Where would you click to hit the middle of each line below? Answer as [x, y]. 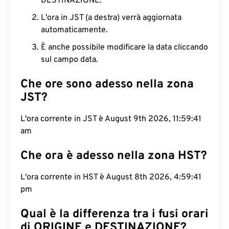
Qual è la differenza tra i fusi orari [114, 214]
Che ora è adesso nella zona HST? [114, 156]
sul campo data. [70, 60]
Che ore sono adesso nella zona [107, 85]
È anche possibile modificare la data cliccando [124, 48]
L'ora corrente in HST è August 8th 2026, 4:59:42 [112, 177]
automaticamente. [74, 30]
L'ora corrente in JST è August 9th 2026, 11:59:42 [112, 119]
